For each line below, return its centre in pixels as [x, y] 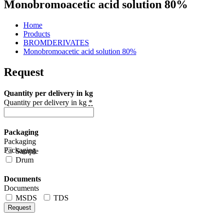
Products [37, 34]
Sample [26, 151]
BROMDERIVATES [56, 42]
